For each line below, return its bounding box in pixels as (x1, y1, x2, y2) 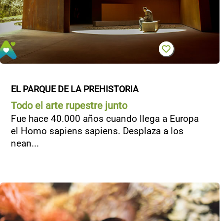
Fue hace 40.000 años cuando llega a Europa (11, 113, 199, 124)
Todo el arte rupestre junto (11, 100, 127, 111)
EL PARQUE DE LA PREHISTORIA (11, 84, 139, 94)
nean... (11, 138, 39, 149)
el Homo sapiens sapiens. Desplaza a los (11, 125, 184, 137)
